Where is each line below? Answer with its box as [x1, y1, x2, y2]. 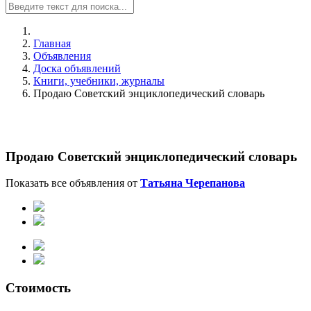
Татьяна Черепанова [140, 177, 245, 190]
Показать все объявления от [6, 177, 140, 190]
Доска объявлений [33, 62, 121, 75]
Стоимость [6, 280, 71, 296]
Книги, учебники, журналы [33, 75, 165, 87]
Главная [33, 37, 71, 50]
